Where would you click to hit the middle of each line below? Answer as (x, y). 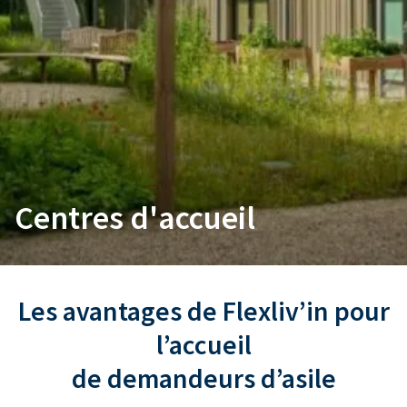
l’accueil (203, 345)
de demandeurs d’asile (203, 378)
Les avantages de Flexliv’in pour (203, 311)
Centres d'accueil (135, 218)
